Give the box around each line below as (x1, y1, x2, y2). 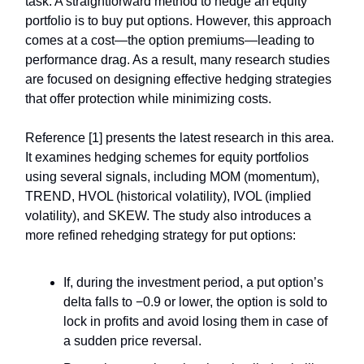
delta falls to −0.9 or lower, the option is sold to (63, 295, 327, 310)
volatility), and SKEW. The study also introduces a (25, 209, 311, 223)
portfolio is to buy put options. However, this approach (25, 14, 331, 28)
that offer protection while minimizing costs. (25, 92, 271, 106)
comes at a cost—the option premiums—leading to (25, 33, 314, 48)
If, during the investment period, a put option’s (63, 275, 323, 290)
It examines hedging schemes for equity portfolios (25, 150, 309, 165)
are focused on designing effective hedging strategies (25, 72, 331, 87)
